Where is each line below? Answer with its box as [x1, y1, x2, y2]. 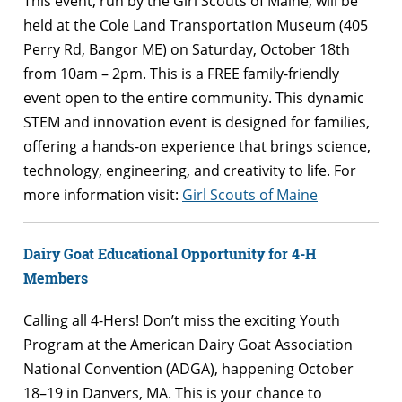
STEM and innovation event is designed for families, [23, 111, 370, 132]
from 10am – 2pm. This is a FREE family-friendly [23, 63, 339, 83]
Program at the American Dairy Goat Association [23, 335, 353, 355]
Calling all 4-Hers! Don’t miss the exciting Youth [23, 310, 340, 331]
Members [23, 267, 88, 287]
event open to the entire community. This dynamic [23, 87, 364, 108]
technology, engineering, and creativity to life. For [23, 160, 356, 180]
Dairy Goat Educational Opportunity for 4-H [23, 243, 317, 263]
